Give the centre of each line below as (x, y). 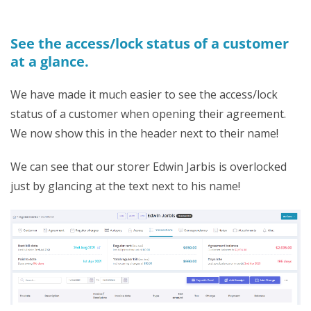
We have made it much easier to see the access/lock (144, 94)
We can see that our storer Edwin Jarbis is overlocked (149, 167)
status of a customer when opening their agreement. (148, 114)
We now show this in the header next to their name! (144, 133)
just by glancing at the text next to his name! (125, 186)
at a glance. (50, 61)
